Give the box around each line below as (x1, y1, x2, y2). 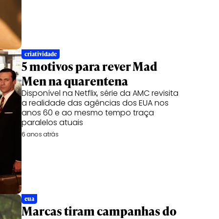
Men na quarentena (22, 73, 128, 89)
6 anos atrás (22, 130, 59, 138)
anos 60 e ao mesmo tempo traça (22, 107, 154, 118)
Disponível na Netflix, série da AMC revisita (22, 88, 178, 99)
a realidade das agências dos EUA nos (22, 97, 169, 109)
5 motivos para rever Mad (22, 58, 157, 74)
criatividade (24, 50, 57, 58)
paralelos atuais (22, 117, 83, 128)
